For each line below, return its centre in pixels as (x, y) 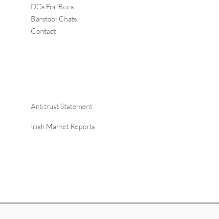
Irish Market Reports (63, 126)
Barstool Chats (54, 19)
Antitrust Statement (62, 106)
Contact (43, 31)
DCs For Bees (52, 7)
